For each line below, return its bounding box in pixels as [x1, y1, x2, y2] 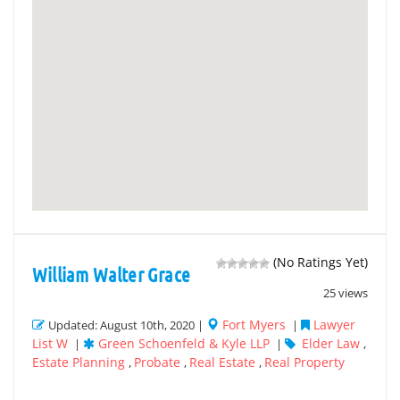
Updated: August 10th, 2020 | [48, 317, 206, 333]
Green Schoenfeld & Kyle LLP [98, 335, 270, 352]
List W [32, 335, 68, 352]
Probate [134, 354, 180, 371]
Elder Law [302, 335, 360, 352]
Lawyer [313, 316, 355, 333]
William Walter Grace [32, 262, 190, 286]
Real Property [264, 354, 345, 371]
